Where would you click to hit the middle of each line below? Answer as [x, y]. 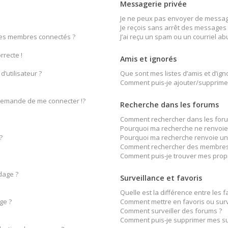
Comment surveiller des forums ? [171, 211]
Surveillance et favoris [161, 178]
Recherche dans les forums [169, 105]
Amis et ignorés [148, 59]
